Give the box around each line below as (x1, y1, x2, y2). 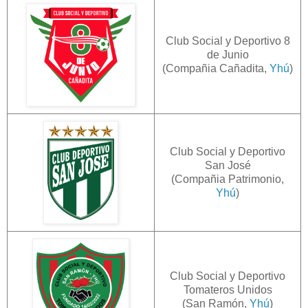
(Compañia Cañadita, (162, 62, 269, 74)
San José (204, 159, 251, 171)
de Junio (206, 48, 249, 60)
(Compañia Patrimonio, (171, 173, 284, 185)
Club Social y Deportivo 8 (165, 34, 290, 47)
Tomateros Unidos (183, 283, 272, 296)
